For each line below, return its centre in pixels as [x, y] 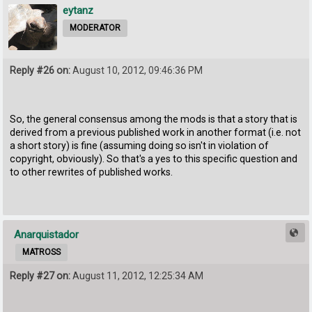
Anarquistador [47, 235]
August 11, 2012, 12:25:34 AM [137, 276]
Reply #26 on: [40, 70]
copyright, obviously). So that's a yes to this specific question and [154, 159]
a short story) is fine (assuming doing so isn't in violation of [140, 146]
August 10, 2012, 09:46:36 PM [137, 70]
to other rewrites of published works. [92, 172]
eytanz [78, 11]
